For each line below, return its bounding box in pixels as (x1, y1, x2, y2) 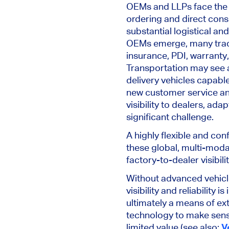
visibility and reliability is (126, 185, 226, 196)
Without (126, 172, 159, 184)
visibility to (126, 99, 172, 110)
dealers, (172, 99, 205, 110)
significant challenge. (126, 111, 214, 122)
